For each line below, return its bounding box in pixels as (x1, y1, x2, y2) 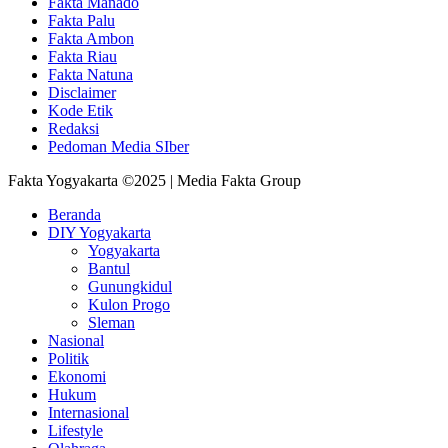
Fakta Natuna (48, 65, 133, 83)
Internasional (48, 403, 129, 421)
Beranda (48, 205, 101, 223)
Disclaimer (48, 83, 116, 101)
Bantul (88, 259, 130, 277)
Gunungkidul (88, 277, 172, 295)
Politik (48, 349, 89, 367)
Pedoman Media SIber (48, 137, 189, 155)
